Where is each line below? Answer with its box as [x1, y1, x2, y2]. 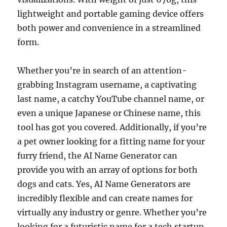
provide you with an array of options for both [17, 164, 198, 175]
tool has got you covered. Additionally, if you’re [17, 122, 207, 132]
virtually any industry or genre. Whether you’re [17, 207, 207, 217]
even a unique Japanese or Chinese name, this [17, 107, 201, 118]
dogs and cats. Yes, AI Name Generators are [17, 178, 191, 189]
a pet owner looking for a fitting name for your [17, 136, 205, 146]
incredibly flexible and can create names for [17, 193, 193, 203]
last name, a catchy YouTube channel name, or [17, 93, 205, 104]
